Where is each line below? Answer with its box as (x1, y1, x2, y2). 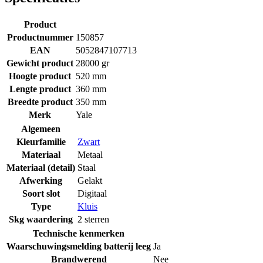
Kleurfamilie (16, 136, 66, 147)
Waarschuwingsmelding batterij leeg (6, 241, 151, 251)
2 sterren (77, 214, 109, 224)
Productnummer (6, 32, 73, 42)
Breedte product (7, 96, 73, 107)
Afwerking (19, 175, 62, 186)
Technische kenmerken (33, 228, 124, 238)
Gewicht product (6, 58, 73, 68)
